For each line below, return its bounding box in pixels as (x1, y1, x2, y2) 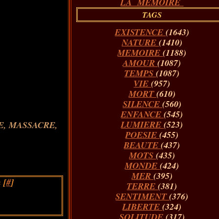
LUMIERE (121, 118, 164, 131)
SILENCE (122, 98, 162, 110)
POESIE (125, 129, 160, 141)
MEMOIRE (117, 46, 163, 59)
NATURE (121, 36, 159, 48)
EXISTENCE (114, 26, 166, 38)
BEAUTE (124, 139, 161, 151)
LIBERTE (122, 200, 163, 213)
